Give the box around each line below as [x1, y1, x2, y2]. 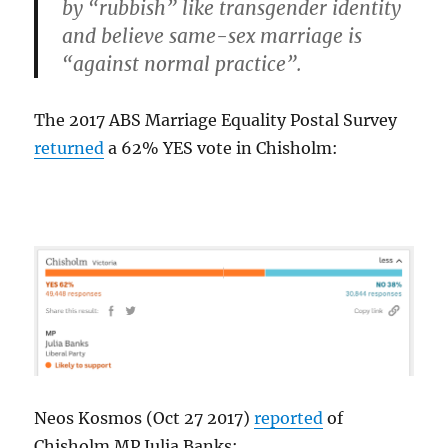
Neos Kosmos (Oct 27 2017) [34, 407, 255, 428]
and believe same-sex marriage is [62, 24, 363, 49]
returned [34, 138, 105, 159]
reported [254, 407, 324, 428]
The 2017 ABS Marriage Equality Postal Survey [34, 110, 398, 131]
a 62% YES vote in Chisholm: [104, 138, 339, 159]
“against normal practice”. [62, 52, 303, 77]
